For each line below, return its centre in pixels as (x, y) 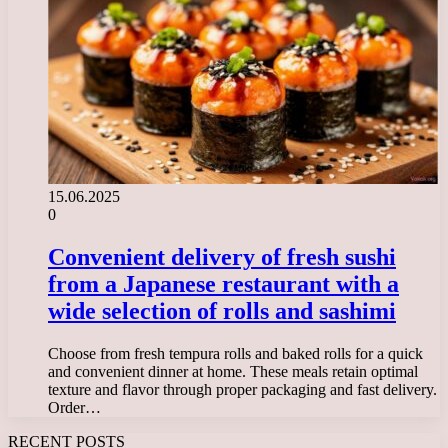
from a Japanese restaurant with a (223, 283)
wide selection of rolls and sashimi (222, 310)
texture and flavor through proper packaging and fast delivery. (242, 389)
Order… (74, 407)
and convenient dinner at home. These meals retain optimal (233, 371)
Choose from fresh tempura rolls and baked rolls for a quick (235, 353)
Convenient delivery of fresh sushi (222, 256)
